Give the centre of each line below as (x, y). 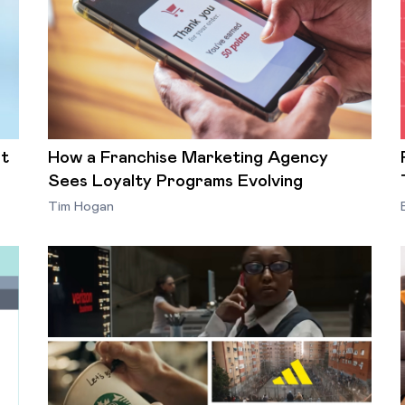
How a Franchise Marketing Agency (188, 157)
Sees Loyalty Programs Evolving (176, 181)
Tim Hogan (81, 206)
